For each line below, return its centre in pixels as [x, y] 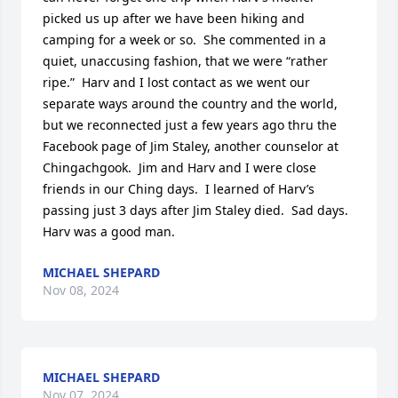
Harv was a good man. [109, 231]
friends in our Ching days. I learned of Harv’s [179, 188]
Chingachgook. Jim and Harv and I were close [179, 167]
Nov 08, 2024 [81, 290]
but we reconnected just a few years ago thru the [190, 124]
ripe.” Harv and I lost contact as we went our [176, 82]
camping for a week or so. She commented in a [184, 39]
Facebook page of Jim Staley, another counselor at [191, 146]
